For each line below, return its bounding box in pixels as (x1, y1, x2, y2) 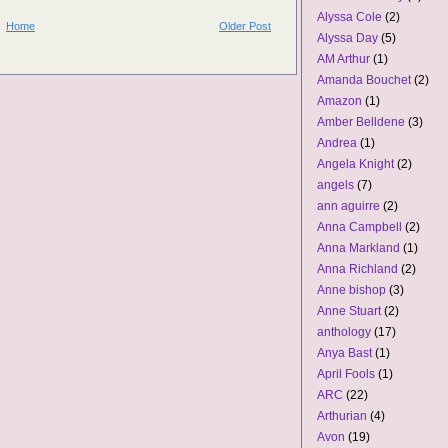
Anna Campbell (317, 220, 402, 234)
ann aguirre (317, 199, 380, 213)
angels (317, 178, 354, 192)
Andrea (317, 136, 357, 150)
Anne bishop (317, 283, 386, 297)
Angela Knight (317, 157, 394, 171)
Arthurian (317, 409, 367, 423)
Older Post (219, 19, 271, 32)
